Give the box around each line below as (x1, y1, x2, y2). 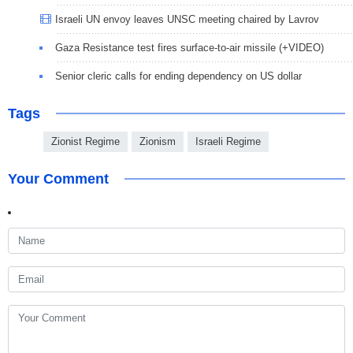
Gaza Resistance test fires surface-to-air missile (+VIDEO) (55, 42, 324, 54)
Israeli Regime (195, 136, 261, 148)
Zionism (139, 136, 176, 148)
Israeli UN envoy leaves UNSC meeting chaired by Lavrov (55, 13, 319, 26)
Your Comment (8, 171, 109, 188)
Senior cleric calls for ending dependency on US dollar (55, 70, 302, 83)
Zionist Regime (51, 136, 120, 148)
